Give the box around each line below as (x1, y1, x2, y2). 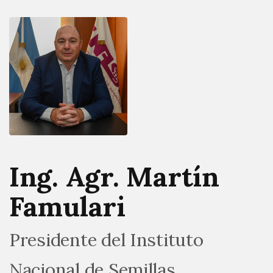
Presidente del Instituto (9, 228, 204, 251)
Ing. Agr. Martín (9, 158, 219, 194)
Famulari (9, 188, 126, 224)
